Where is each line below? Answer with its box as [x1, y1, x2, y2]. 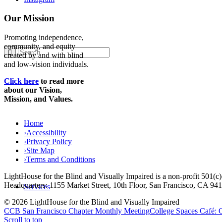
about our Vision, [4, 86, 62, 95]
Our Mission [4, 13, 55, 24]
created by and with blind [4, 51, 83, 60]
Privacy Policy [26, 137, 72, 146]
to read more [39, 77, 84, 86]
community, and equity [4, 42, 75, 51]
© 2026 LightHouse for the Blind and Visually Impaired [4, 198, 179, 207]
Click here [4, 77, 39, 86]
